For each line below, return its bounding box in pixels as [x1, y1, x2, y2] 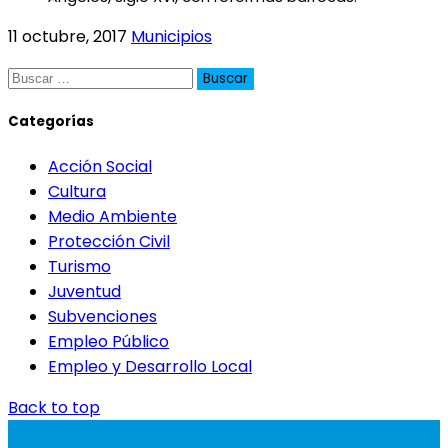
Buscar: [7, 65, 64, 89]
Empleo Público [48, 330, 169, 354]
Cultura [48, 180, 106, 204]
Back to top [8, 396, 100, 420]
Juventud [48, 280, 121, 304]
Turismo [48, 255, 111, 279]
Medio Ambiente [48, 205, 177, 229]
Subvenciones [48, 305, 157, 329]
